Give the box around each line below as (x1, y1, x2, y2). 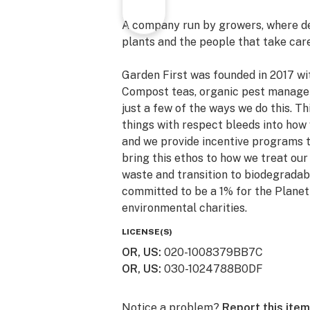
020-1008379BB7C (164, 246, 263, 259)
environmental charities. (122, 201, 247, 215)
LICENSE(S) (122, 227, 172, 237)
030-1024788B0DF (164, 262, 263, 275)
